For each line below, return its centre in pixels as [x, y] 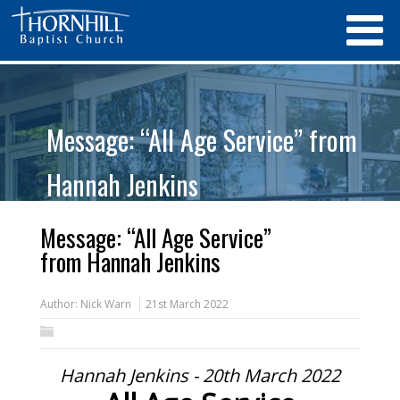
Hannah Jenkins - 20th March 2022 [200, 375]
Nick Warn [105, 304]
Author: [60, 304]
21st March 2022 [187, 304]
